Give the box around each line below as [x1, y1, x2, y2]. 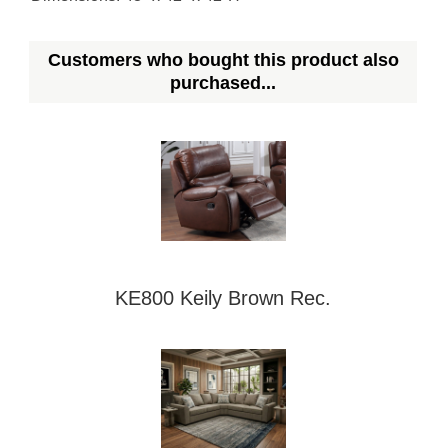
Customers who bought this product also [47, 50, 399, 71]
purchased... [170, 73, 277, 94]
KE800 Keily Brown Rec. [115, 286, 332, 310]
